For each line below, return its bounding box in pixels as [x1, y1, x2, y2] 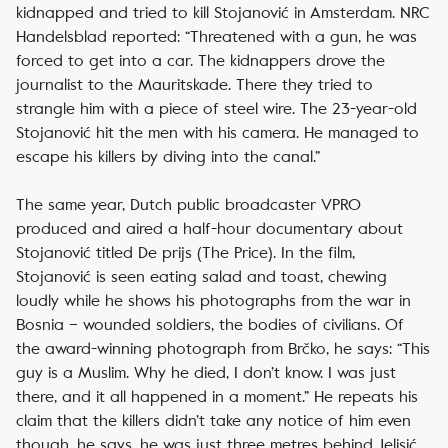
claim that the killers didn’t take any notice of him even [16, 411, 411, 430]
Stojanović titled [16, 243, 138, 262]
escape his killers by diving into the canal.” [16, 147, 320, 166]
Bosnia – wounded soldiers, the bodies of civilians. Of [16, 315, 404, 334]
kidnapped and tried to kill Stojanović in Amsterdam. [16, 3, 400, 22]
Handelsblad [16, 27, 107, 46]
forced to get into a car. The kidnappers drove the [16, 51, 385, 70]
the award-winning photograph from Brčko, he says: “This [16, 339, 430, 358]
